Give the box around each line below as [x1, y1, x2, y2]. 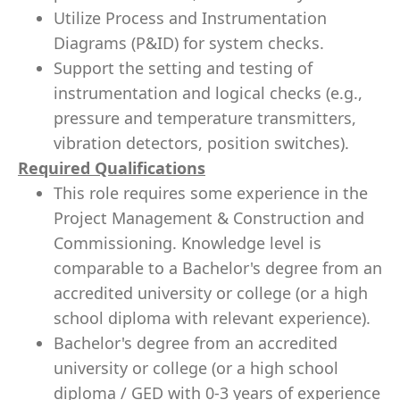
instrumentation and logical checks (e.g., [54, 82, 362, 104]
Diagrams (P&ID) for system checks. [54, 32, 324, 54]
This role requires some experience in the [54, 182, 368, 204]
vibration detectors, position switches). [54, 132, 349, 154]
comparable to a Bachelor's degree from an [54, 257, 382, 279]
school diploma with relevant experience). [54, 307, 371, 329]
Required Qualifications [18, 157, 205, 179]
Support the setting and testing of [54, 57, 312, 79]
